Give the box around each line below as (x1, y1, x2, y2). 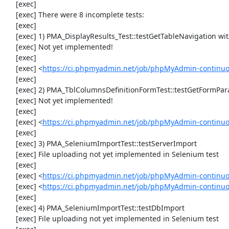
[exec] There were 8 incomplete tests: (5, 10, 16, 19)
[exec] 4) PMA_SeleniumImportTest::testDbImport (5, 203, 16, 213)
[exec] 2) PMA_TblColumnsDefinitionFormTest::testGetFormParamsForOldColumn (5, 85, 16, 95)
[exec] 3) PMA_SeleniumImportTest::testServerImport (5, 139, 16, 148)
